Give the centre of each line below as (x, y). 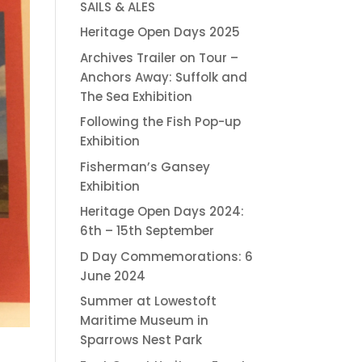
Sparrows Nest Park (141, 340)
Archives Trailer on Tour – (159, 57)
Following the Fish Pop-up (160, 122)
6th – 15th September (147, 231)
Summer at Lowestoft (148, 301)
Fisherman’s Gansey (145, 166)
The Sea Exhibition (136, 96)
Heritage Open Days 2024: (162, 211)
